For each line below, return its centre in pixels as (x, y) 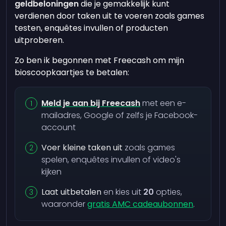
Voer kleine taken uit (82, 148)
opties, (168, 192)
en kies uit (123, 192)
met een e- (163, 103)
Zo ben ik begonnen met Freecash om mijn (100, 60)
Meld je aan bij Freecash (91, 103)
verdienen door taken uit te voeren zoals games (110, 16)
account (59, 127)
